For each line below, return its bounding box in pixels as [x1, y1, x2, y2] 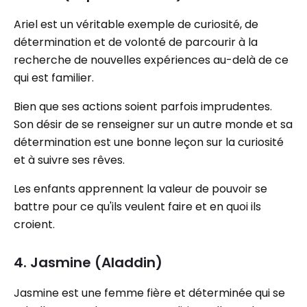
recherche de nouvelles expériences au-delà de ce [14, 52, 288, 68]
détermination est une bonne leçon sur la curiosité [14, 134, 284, 150]
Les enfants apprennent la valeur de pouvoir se [14, 181, 267, 197]
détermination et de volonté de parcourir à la [14, 34, 258, 50]
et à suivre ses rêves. [14, 152, 125, 168]
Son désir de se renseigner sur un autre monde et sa [14, 116, 293, 132]
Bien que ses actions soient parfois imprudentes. [14, 99, 272, 114]
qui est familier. [14, 70, 94, 86]
